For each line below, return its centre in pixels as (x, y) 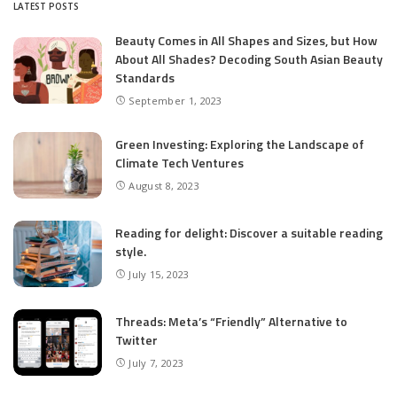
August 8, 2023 (164, 186)
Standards (145, 78)
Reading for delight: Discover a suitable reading (249, 233)
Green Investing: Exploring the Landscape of (240, 144)
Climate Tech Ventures (179, 163)
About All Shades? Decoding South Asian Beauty (249, 59)
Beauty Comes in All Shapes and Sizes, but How (246, 41)
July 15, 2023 (159, 275)
